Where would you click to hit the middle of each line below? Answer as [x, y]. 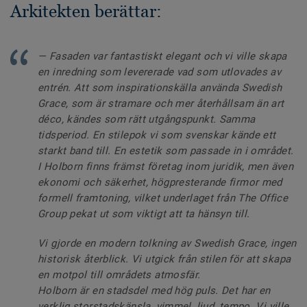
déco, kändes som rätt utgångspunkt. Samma [147, 120]
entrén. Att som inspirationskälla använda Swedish [160, 88]
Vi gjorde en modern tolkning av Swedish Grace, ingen [167, 244]
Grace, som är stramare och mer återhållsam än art [161, 104]
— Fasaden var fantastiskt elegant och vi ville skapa [162, 57]
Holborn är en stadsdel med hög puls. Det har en [154, 291]
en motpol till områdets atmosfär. [119, 275]
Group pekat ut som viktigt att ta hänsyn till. [147, 214]
